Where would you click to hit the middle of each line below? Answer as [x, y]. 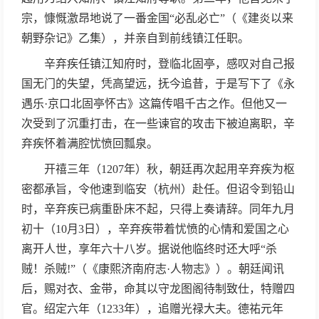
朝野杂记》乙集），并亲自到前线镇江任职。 [135, 38]
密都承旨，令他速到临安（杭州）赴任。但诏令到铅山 [158, 189]
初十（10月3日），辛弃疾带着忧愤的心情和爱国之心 [155, 229]
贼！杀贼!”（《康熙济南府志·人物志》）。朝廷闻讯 [153, 269]
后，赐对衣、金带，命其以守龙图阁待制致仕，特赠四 [158, 289]
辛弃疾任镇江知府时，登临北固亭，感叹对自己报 [158, 64]
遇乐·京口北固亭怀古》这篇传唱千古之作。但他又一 [154, 104]
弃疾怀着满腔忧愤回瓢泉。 [90, 143]
